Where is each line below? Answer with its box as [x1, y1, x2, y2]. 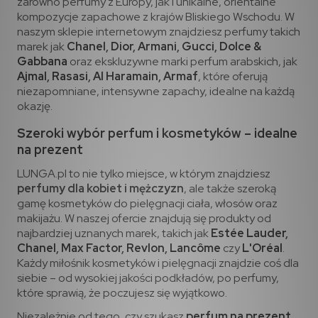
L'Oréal [242, 240, 283, 256]
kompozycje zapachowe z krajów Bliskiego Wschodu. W [17, 9, 295, 25]
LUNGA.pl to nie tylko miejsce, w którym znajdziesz [17, 165, 270, 181]
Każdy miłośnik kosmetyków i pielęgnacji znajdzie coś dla [17, 255, 299, 270]
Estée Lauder [211, 225, 285, 241]
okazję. [17, 99, 53, 114]
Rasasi [52, 69, 88, 84]
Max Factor [61, 240, 121, 256]
